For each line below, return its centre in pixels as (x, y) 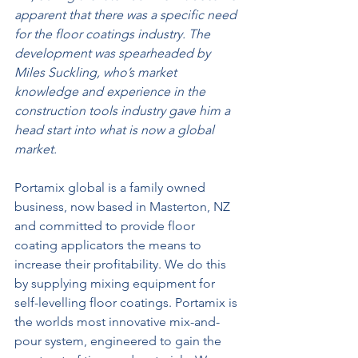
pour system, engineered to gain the (119, 341)
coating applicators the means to (109, 245)
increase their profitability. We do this (122, 264)
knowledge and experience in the (111, 91)
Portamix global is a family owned (111, 187)
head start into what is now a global (116, 130)
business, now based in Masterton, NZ (124, 207)
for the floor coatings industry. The (114, 34)
